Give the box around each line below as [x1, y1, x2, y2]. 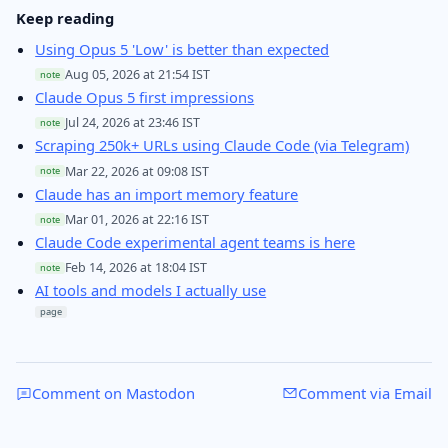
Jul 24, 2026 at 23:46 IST [64, 114, 200, 132]
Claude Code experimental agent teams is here [35, 232, 356, 253]
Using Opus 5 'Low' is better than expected [35, 38, 330, 59]
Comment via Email [298, 383, 432, 404]
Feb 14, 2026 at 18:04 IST [64, 259, 207, 277]
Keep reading [16, 8, 114, 29]
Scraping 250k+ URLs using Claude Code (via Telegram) [35, 135, 410, 156]
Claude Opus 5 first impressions [35, 86, 255, 107]
